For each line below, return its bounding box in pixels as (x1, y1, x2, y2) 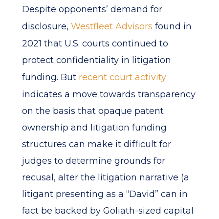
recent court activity (78, 72, 166, 83)
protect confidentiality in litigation (22, 55, 171, 66)
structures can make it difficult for (22, 139, 171, 150)
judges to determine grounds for (22, 155, 165, 166)
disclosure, (22, 21, 71, 32)
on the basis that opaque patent (22, 106, 164, 116)
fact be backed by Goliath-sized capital (22, 205, 194, 216)
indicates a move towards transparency (22, 89, 196, 100)
